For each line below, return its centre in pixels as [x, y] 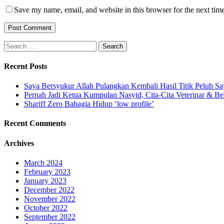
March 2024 [43, 162]
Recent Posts [25, 66]
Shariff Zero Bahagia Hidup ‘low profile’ [89, 104]
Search [14, 44]
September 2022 [50, 216]
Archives [19, 143]
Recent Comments [35, 123]
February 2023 [47, 171]
